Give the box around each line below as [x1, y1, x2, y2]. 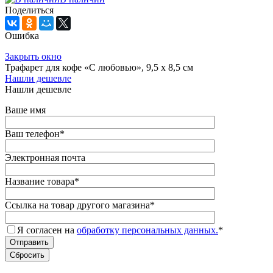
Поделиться [5, 4, 54, 15]
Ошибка [5, 30, 39, 41]
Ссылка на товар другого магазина [5, 199, 150, 210]
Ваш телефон [5, 128, 60, 139]
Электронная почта [5, 152, 85, 163]
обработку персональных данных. [77, 224, 218, 235]
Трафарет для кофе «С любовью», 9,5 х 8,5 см [5, 62, 193, 73]
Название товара [5, 175, 74, 186]
